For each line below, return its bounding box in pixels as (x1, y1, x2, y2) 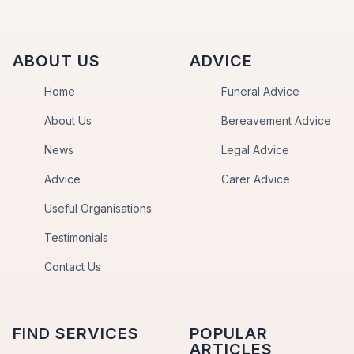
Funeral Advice (221, 85, 299, 98)
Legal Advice (221, 143, 289, 156)
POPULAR (190, 324, 268, 343)
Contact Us (44, 260, 101, 273)
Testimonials (44, 231, 108, 244)
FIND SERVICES (13, 324, 139, 343)
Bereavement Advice (221, 114, 331, 127)
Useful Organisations (44, 201, 152, 215)
